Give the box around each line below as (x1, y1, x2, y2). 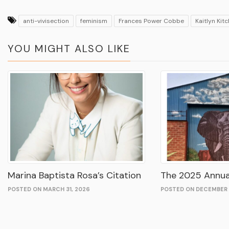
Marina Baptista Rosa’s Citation (8, 169, 141, 182)
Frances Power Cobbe (119, 17, 184, 25)
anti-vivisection (23, 17, 69, 25)
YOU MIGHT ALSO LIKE (8, 42, 130, 55)
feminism (80, 17, 107, 25)
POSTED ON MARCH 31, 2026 (8, 186, 90, 193)
